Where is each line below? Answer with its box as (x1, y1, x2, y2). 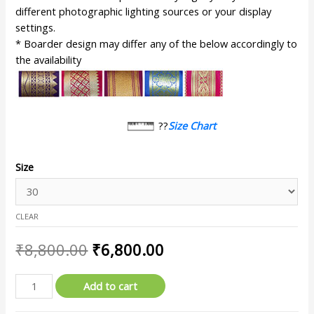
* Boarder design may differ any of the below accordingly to (15, 36, 298, 50)
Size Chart (168, 118, 217, 132)
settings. (15, 20, 56, 34)
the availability (15, 53, 82, 67)
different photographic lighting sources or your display (15, 4, 272, 18)
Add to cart (83, 279, 138, 294)
